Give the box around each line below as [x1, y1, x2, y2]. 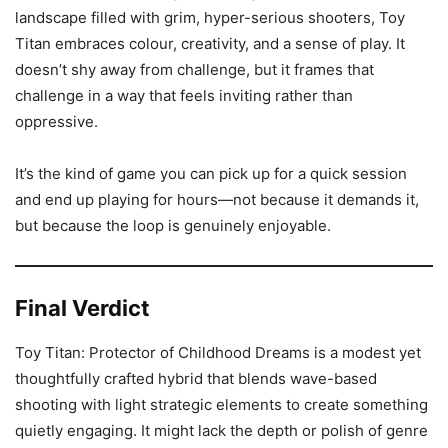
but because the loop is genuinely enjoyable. [15, 216, 331, 235]
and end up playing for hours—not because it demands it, [15, 190, 419, 209]
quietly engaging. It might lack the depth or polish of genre [15, 421, 428, 440]
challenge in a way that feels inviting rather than [15, 86, 353, 105]
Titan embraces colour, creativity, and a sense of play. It [15, 34, 405, 53]
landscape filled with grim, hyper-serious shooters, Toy [15, 8, 405, 27]
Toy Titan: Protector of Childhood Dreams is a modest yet [15, 343, 421, 362]
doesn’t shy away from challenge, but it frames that [15, 60, 374, 79]
